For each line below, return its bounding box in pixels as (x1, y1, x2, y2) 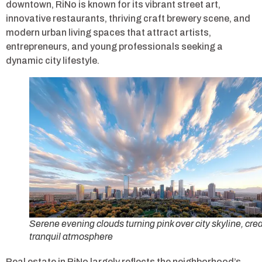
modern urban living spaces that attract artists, (6, 27, 211, 37)
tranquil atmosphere (29, 231, 113, 242)
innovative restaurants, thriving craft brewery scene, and (6, 13, 250, 23)
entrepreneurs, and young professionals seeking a (6, 41, 223, 51)
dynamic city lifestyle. (6, 55, 99, 65)
